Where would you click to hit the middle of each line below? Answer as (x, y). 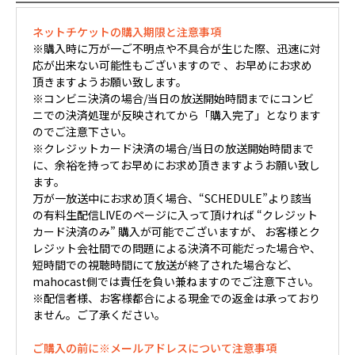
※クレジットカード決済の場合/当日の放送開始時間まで (173, 148)
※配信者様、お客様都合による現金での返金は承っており (176, 298)
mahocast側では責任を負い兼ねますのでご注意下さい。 (176, 281)
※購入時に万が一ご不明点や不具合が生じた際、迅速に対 (177, 48)
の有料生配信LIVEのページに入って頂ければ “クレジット (175, 214)
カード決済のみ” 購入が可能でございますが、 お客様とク (176, 231)
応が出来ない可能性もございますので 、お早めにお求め (172, 65)
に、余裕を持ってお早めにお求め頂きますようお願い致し (176, 164)
